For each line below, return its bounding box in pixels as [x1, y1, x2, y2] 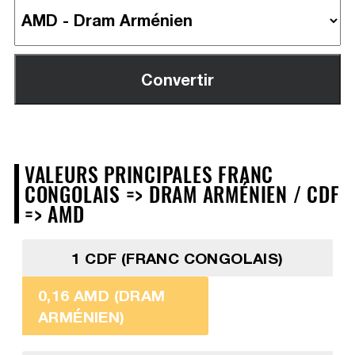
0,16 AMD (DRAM [37, 285, 166, 304]
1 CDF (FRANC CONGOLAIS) [71, 248, 284, 267]
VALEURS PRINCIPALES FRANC [24, 158, 274, 189]
